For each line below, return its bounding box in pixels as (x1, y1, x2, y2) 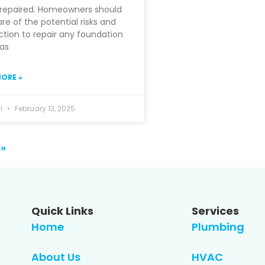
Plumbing (191, 219, 244, 234)
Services (191, 203, 239, 218)
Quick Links (31, 203, 93, 218)
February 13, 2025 (12, 103, 75, 114)
